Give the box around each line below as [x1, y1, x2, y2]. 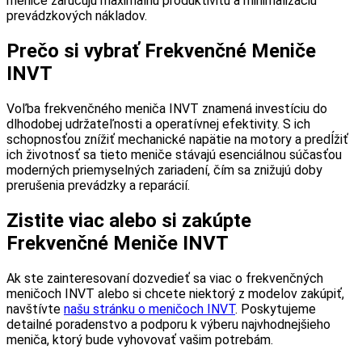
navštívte [6, 301, 64, 317]
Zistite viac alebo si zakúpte [6, 208, 251, 232]
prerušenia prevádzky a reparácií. [6, 177, 190, 193]
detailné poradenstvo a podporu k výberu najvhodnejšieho [6, 316, 330, 332]
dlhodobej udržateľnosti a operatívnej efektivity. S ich [6, 116, 310, 132]
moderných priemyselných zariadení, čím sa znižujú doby [6, 162, 322, 178]
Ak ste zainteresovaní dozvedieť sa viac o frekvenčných [6, 270, 323, 286]
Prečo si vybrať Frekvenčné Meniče [6, 39, 316, 62]
